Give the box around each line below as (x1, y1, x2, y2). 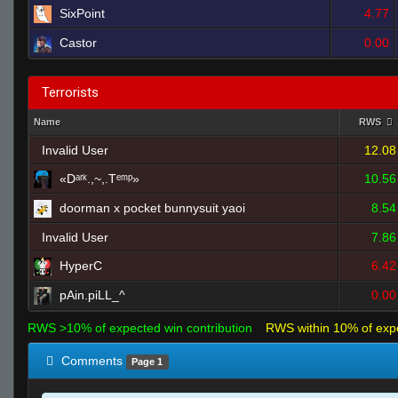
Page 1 (131, 356, 163, 367)
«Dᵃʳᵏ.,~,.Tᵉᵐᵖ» (60, 171, 139, 186)
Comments (58, 354, 126, 368)
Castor (60, 36, 97, 50)
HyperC (60, 259, 102, 273)
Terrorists (42, 84, 99, 100)
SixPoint (60, 6, 105, 20)
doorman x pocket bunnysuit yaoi (60, 201, 245, 215)
